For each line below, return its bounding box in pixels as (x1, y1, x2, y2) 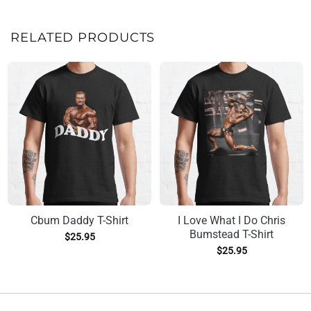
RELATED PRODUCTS (10, 29, 155, 45)
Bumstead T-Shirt (190, 228, 274, 242)
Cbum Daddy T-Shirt (31, 214, 128, 228)
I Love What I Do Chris (178, 214, 285, 228)
